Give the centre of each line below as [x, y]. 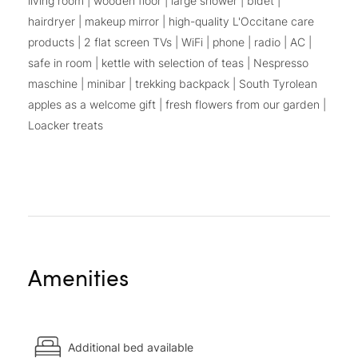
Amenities [78, 278]
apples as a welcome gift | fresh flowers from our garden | [177, 105]
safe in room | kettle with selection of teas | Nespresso [168, 63]
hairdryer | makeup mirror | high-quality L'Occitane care [171, 22]
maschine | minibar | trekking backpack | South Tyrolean [173, 84]
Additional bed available [131, 347]
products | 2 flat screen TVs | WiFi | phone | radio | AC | [170, 42]
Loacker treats [66, 125]
